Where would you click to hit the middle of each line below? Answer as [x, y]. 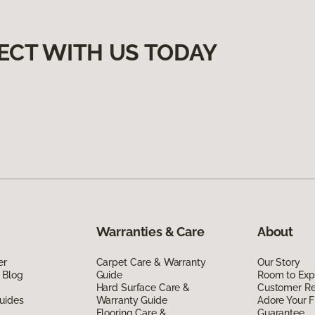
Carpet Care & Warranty [151, 262]
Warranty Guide [131, 300]
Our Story [278, 262]
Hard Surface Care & [143, 287]
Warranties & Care [150, 231]
